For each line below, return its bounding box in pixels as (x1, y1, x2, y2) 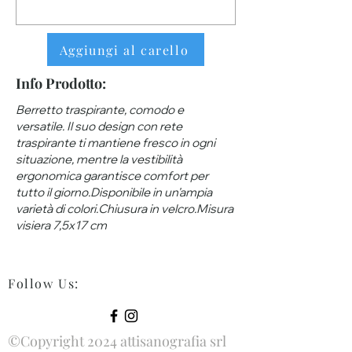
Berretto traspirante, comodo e (16, 102, 184, 117)
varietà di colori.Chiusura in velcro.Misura (16, 201, 233, 216)
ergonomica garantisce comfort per (16, 168, 208, 183)
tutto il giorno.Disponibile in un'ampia (16, 185, 212, 200)
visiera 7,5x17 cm (16, 218, 107, 233)
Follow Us (8, 275, 75, 291)
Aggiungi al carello (59, 41, 189, 58)
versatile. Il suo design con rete (16, 119, 182, 134)
